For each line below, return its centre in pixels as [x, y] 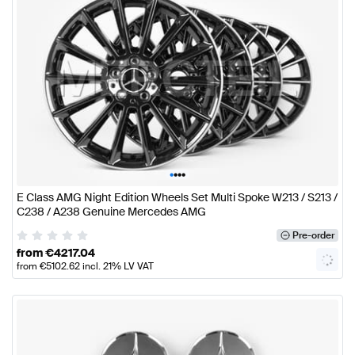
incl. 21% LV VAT [117, 266]
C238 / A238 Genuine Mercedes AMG [111, 211]
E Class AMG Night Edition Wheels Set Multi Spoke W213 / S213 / [177, 197]
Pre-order [313, 235]
